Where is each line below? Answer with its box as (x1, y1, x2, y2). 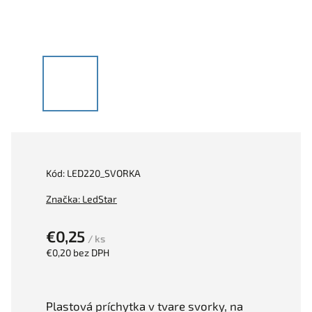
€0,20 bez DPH (46, 247, 109, 258)
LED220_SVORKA (67, 167, 141, 179)
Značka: (46, 193, 82, 205)
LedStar (82, 193, 117, 205)
